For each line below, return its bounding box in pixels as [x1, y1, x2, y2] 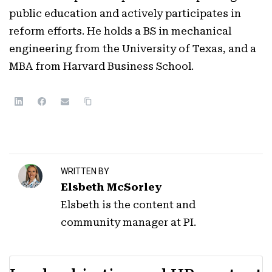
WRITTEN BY [60, 166, 109, 176]
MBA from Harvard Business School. [9, 60, 194, 72]
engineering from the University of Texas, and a [9, 42, 256, 55]
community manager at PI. [60, 216, 196, 228]
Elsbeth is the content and [60, 198, 195, 211]
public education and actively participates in [9, 7, 241, 19]
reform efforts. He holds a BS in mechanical [9, 25, 231, 37]
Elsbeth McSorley [60, 180, 162, 193]
